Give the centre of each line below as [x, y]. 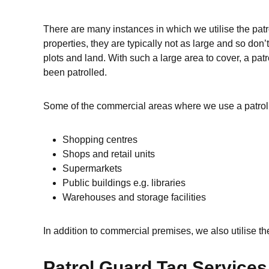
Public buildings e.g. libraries [124, 183]
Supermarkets [92, 168]
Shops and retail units [109, 154]
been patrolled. [75, 72]
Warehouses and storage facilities [134, 197]
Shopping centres [100, 140]
